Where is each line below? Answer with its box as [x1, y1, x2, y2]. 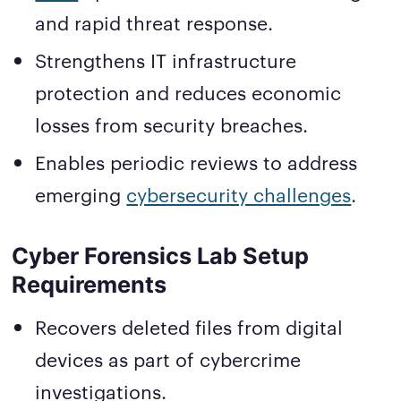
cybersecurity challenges [126, 180, 352, 207]
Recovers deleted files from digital [35, 312, 344, 339]
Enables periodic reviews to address [35, 148, 358, 175]
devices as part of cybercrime [35, 345, 302, 371]
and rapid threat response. [35, 8, 274, 35]
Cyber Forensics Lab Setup [12, 241, 310, 269]
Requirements [12, 269, 167, 298]
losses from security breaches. [35, 110, 309, 137]
